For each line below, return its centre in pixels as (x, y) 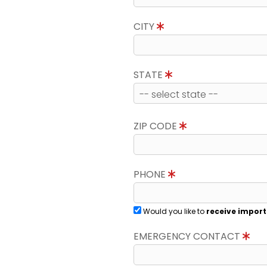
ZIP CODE (156, 126)
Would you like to (174, 211)
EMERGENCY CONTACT (188, 236)
